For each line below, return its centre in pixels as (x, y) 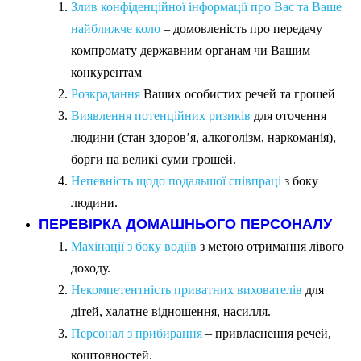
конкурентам (106, 73)
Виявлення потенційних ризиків (161, 116)
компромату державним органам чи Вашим (191, 51)
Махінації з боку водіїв (134, 247)
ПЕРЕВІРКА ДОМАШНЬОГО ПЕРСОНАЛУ (185, 224)
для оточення (288, 116)
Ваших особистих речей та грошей (238, 94)
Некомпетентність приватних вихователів (187, 290)
